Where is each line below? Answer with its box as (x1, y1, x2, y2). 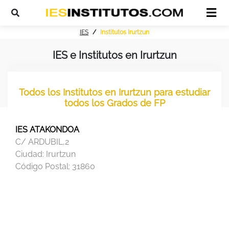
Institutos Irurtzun (100, 29, 149, 36)
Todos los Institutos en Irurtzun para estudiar (19, 87, 210, 98)
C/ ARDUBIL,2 (15, 137, 69, 147)
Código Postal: (15, 162, 72, 172)
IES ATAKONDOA (15, 125, 79, 135)
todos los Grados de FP (64, 98, 165, 109)
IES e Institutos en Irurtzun (52, 49, 177, 62)
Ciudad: (15, 149, 46, 159)
